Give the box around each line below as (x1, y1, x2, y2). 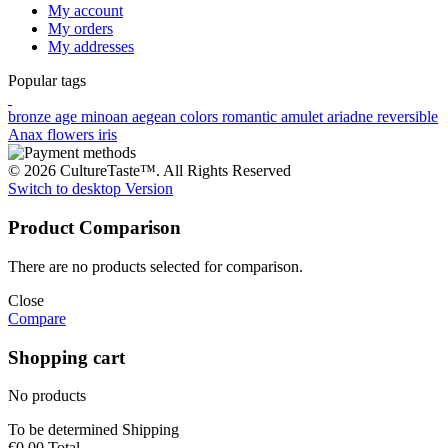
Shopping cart (8, 346, 125, 368)
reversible (377, 108, 438, 126)
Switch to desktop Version (8, 180, 173, 198)
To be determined (8, 421, 122, 439)
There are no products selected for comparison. (8, 257, 303, 275)
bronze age (8, 108, 81, 126)
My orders (48, 20, 113, 38)
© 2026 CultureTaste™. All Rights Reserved (8, 162, 291, 180)
